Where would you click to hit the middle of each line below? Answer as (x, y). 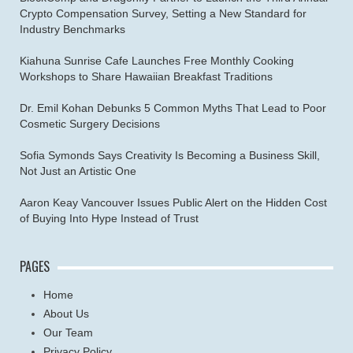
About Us (66, 314)
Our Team (68, 333)
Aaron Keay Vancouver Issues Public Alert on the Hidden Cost (173, 203)
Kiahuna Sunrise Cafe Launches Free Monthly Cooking (157, 61)
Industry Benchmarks (72, 30)
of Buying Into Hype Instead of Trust (109, 219)
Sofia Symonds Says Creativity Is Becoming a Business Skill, (170, 156)
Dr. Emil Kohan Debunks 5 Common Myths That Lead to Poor (173, 108)
